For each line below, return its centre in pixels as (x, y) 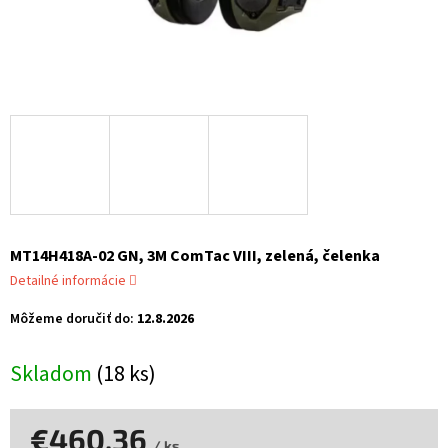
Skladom (53, 374)
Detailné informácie (68, 281)
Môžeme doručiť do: (72, 319)
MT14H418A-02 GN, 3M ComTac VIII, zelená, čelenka (195, 256)
